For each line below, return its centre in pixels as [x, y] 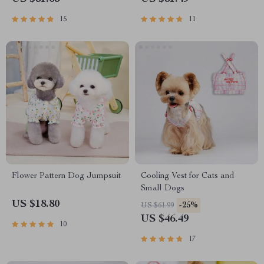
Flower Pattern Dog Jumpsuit [66, 176]
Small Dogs [163, 189]
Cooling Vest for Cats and [187, 176]
